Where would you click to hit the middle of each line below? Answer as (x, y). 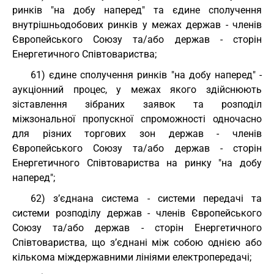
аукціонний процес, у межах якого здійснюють (137, 90)
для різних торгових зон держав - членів (137, 134)
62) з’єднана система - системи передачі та (146, 198)
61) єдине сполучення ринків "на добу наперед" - (146, 75)
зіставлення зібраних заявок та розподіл (137, 104)
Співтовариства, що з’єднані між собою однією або (137, 243)
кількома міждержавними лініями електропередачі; (132, 257)
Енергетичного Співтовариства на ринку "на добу (137, 163)
